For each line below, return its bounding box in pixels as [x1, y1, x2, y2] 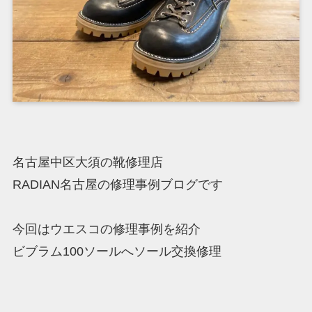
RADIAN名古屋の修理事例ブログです [12, 178, 223, 192]
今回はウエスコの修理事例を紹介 [12, 222, 201, 237]
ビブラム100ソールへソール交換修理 [12, 244, 221, 259]
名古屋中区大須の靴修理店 [12, 155, 163, 170]
